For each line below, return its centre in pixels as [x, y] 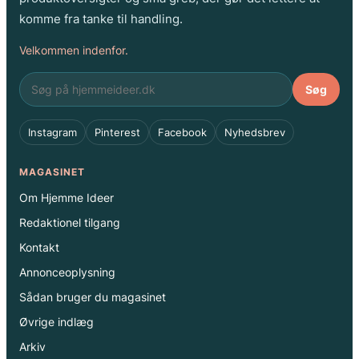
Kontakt [39, 247]
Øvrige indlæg [56, 321]
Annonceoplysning [67, 272]
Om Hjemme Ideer [67, 197]
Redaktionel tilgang [70, 222]
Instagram [52, 132]
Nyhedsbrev [255, 132]
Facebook [182, 132]
